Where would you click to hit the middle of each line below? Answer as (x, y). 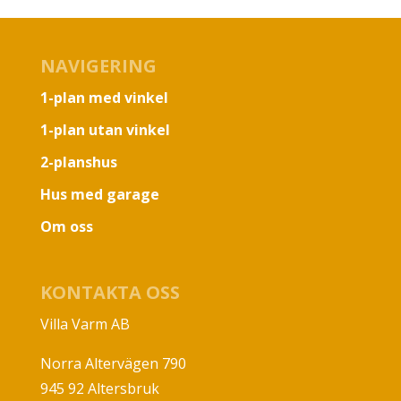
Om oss (66, 226)
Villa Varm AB (85, 324)
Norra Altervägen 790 (113, 363)
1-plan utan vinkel (105, 129)
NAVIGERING (98, 65)
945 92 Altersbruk (99, 388)
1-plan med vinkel (104, 97)
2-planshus (78, 162)
